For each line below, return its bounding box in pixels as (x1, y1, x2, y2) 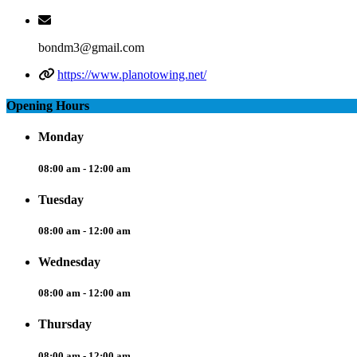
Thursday (38, 317, 92, 331)
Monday (38, 130, 84, 144)
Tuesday (38, 192, 84, 206)
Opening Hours (6, 99, 89, 113)
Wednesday (38, 255, 100, 269)
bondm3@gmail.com (38, 40, 144, 54)
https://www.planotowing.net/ (57, 67, 206, 81)
